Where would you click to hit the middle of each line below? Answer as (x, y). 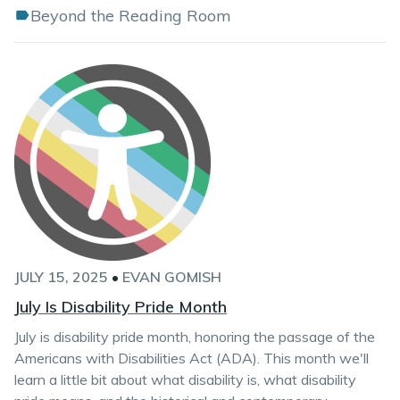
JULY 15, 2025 (61, 277)
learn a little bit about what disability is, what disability (185, 379)
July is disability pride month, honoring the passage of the (195, 337)
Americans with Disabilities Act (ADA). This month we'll (192, 358)
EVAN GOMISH (172, 277)
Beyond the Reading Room (131, 16)
